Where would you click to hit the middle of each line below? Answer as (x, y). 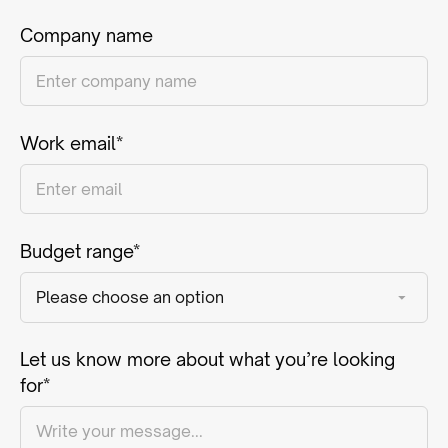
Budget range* (79, 251)
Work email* (71, 143)
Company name (86, 34)
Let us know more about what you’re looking (207, 359)
